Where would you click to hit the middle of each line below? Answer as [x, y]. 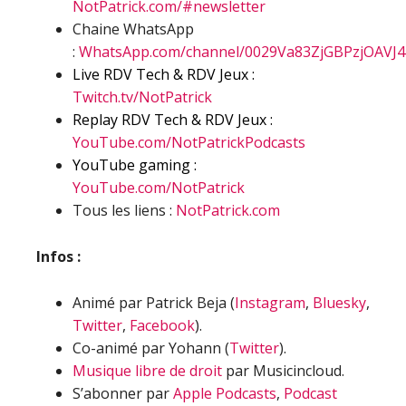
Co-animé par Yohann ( [151, 348]
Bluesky [339, 303]
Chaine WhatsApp [133, 29]
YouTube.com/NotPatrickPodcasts [189, 142]
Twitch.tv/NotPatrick [142, 97]
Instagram [270, 303]
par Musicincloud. [283, 371]
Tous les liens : [124, 210]
